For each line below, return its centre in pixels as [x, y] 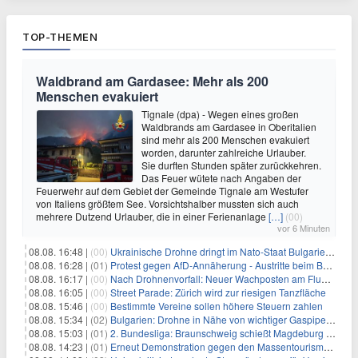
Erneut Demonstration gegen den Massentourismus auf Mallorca [217, 346]
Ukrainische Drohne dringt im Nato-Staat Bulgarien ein [218, 251]
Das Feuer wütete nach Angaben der [221, 178]
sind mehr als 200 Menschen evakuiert [225, 139]
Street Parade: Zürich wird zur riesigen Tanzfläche [218, 292]
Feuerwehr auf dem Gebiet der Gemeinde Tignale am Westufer [172, 191]
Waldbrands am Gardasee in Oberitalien [229, 127]
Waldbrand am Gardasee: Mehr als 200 [152, 81]
